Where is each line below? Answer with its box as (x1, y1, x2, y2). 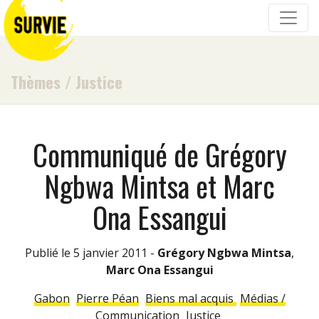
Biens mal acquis (145, 291, 236, 306)
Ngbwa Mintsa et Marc (44, 164, 275, 207)
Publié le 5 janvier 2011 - (32, 245, 157, 261)
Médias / (239, 291, 286, 306)
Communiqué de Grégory (32, 133, 287, 176)
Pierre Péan (75, 291, 139, 306)
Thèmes (11, 70, 61, 93)
